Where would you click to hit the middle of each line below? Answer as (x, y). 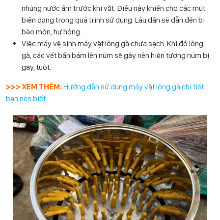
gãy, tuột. (36, 67)
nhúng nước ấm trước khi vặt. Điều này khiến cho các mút (113, 8)
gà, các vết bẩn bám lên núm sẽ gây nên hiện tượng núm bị (115, 55)
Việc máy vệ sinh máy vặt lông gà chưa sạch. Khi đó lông (112, 44)
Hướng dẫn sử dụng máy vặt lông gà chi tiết (134, 87)
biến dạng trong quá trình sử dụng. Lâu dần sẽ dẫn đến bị (113, 20)
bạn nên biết (26, 99)
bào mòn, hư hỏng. (52, 32)
